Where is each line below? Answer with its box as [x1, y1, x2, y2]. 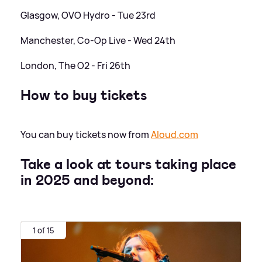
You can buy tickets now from [20, 127, 151, 141]
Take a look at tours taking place [20, 154, 236, 174]
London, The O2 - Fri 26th [20, 58, 130, 72]
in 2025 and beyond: [20, 170, 154, 189]
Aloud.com [151, 127, 198, 141]
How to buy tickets [20, 85, 147, 105]
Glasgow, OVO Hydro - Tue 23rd [20, 8, 156, 22]
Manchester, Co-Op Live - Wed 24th [20, 33, 175, 47]
